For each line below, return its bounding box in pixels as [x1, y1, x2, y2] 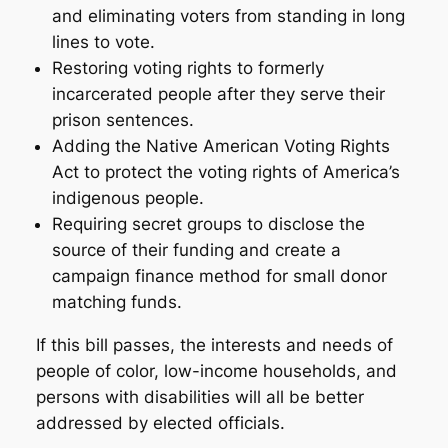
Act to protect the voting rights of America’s [51, 162, 400, 183]
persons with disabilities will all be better [35, 386, 364, 407]
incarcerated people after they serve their [51, 84, 385, 105]
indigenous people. [51, 188, 204, 209]
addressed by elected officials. [35, 412, 285, 433]
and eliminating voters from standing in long [51, 6, 405, 27]
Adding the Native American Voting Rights [51, 136, 390, 157]
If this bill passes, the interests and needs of [35, 334, 393, 355]
